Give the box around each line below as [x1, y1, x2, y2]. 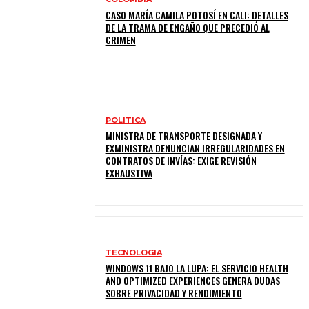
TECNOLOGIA [105, 248, 162, 258]
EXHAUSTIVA [105, 165, 152, 180]
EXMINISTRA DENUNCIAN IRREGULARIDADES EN [105, 140, 285, 155]
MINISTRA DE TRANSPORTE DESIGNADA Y [105, 128, 262, 143]
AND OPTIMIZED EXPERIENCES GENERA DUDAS [105, 273, 280, 288]
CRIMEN [105, 32, 136, 48]
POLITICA [105, 114, 146, 125]
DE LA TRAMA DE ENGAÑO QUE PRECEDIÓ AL [105, 20, 270, 35]
